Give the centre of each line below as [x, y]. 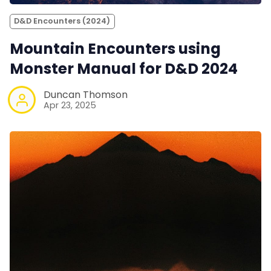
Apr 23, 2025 [70, 105]
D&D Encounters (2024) [62, 21]
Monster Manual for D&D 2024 [124, 69]
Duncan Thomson [86, 94]
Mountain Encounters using [115, 49]
